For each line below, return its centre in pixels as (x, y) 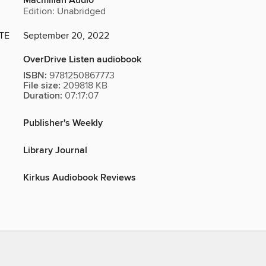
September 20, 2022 (66, 36)
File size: (42, 86)
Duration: (43, 96)
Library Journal (55, 151)
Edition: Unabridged (64, 12)
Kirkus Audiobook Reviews (80, 178)
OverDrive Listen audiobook (82, 60)
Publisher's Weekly (63, 123)
